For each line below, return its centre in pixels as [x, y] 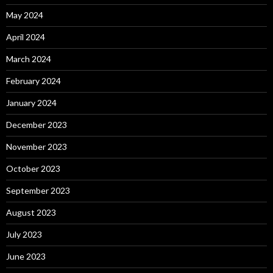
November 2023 [37, 147]
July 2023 [24, 235]
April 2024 [26, 37]
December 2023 [37, 125]
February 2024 [34, 81]
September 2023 [38, 191]
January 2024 [31, 103]
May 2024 [25, 15]
